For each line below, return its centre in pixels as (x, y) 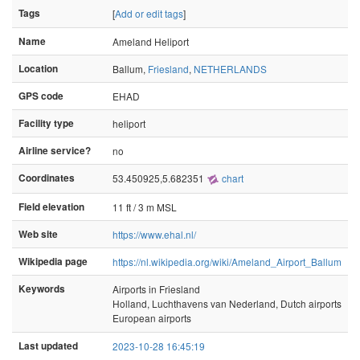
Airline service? (55, 151)
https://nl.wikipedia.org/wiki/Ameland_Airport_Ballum (227, 262)
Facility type (46, 123)
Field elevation (51, 207)
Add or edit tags (149, 13)
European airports (152, 318)
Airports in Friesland (156, 289)
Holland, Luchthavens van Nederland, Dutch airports (227, 303)
